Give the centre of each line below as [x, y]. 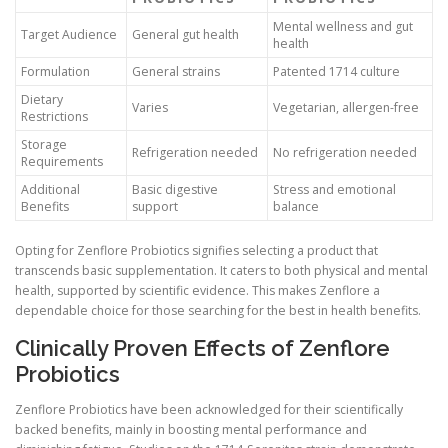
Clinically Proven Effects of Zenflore [202, 347]
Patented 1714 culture [336, 72]
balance [296, 207]
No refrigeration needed [345, 153]
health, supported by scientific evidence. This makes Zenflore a [197, 291]
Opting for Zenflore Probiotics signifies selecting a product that [196, 251]
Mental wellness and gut [343, 27]
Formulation [55, 72]
